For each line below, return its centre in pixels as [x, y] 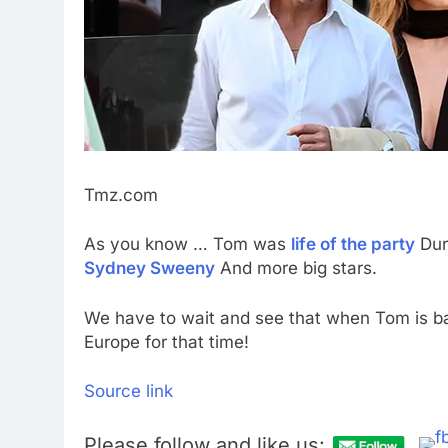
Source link [128, 391]
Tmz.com [121, 194]
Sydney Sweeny [149, 268]
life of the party [353, 244]
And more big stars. [296, 268]
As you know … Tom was [187, 244]
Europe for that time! [166, 341]
